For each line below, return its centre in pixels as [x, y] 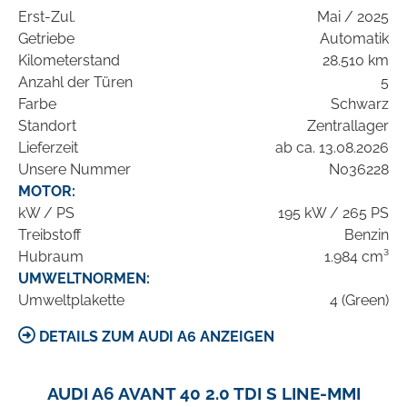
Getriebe [46, 39]
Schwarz [360, 104]
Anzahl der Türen [75, 83]
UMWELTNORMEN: [84, 279]
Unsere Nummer [74, 170]
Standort [47, 126]
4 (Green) [359, 301]
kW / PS [46, 213]
